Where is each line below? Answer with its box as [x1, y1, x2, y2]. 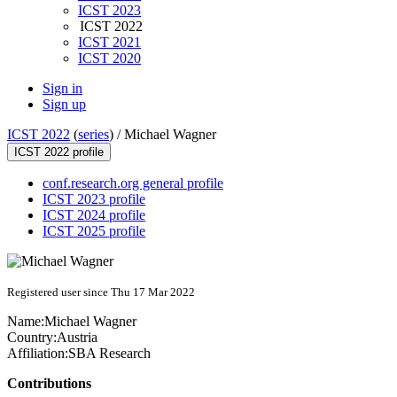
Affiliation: [7, 346, 68, 362]
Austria [57, 330, 97, 346]
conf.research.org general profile [43, 175, 223, 191]
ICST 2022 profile [14, 145, 104, 160]
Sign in [43, 81, 82, 97]
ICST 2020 [78, 51, 141, 66]
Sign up [43, 97, 86, 113]
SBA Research [68, 346, 151, 362]
